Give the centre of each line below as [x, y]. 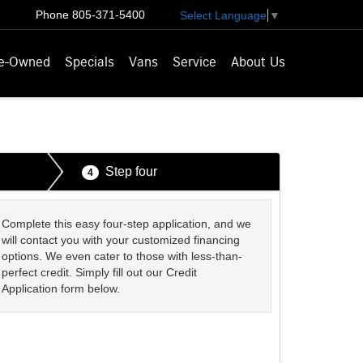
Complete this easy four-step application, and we [127, 224]
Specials [90, 63]
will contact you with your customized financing [121, 240]
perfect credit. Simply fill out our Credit [100, 272]
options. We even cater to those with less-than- [122, 256]
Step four [131, 171]
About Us [258, 63]
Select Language [223, 15]
